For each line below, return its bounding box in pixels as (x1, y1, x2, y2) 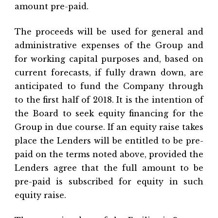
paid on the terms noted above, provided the (15, 149, 203, 159)
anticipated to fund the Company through (15, 81, 203, 91)
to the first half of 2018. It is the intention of (15, 95, 203, 105)
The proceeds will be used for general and (15, 27, 203, 36)
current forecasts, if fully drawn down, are (15, 68, 203, 77)
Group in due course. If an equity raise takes (15, 122, 203, 132)
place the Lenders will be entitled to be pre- (15, 136, 203, 145)
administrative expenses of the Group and (15, 40, 203, 50)
